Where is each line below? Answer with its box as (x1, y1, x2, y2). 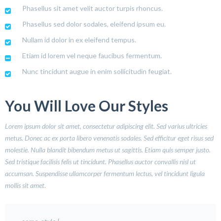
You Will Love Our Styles (5, 96, 168, 114)
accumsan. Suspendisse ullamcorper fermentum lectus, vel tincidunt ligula (5, 169, 205, 178)
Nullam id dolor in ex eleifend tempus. (22, 35, 136, 44)
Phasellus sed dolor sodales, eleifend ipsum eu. (22, 19, 166, 28)
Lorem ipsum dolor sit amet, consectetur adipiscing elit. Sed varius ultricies (5, 121, 207, 130)
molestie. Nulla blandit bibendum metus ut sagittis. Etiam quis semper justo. (5, 145, 211, 154)
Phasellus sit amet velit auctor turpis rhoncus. (22, 3, 163, 12)
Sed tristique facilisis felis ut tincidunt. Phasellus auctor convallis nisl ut (5, 157, 196, 166)
